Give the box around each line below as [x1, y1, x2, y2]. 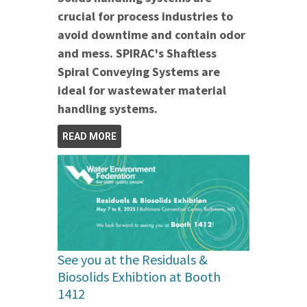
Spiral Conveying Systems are [58, 63, 220, 79]
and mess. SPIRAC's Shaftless [58, 45, 217, 61]
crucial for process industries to [58, 8, 233, 24]
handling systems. [58, 100, 158, 116]
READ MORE [62, 130, 116, 142]
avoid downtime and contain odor [58, 26, 245, 42]
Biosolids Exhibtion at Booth [58, 267, 221, 285]
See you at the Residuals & [58, 250, 208, 268]
